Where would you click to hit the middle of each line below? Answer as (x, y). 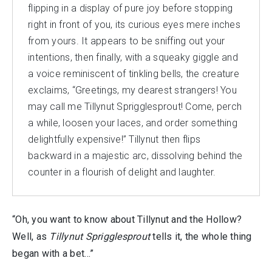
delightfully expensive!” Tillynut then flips (114, 139)
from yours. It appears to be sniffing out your (127, 41)
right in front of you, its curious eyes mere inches (134, 25)
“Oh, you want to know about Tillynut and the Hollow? (127, 219)
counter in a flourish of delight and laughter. (122, 172)
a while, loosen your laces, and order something (133, 123)
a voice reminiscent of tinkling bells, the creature (134, 74)
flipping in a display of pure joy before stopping (131, 8)
